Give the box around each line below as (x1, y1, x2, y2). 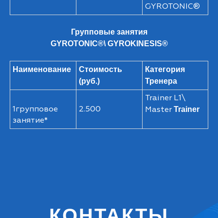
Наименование (13, 65, 71, 73)
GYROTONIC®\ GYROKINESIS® (50, 39, 168, 48)
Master (145, 105, 174, 114)
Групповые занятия (71, 28, 147, 36)
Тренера (145, 77, 177, 85)
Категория (145, 65, 185, 73)
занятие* (13, 115, 48, 125)
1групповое (13, 104, 58, 114)
